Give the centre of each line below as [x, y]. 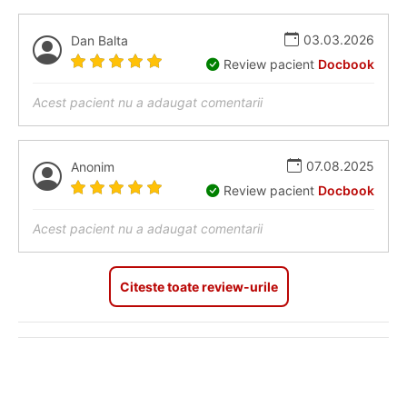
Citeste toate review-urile [199, 287]
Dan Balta [99, 40]
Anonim [93, 166]
